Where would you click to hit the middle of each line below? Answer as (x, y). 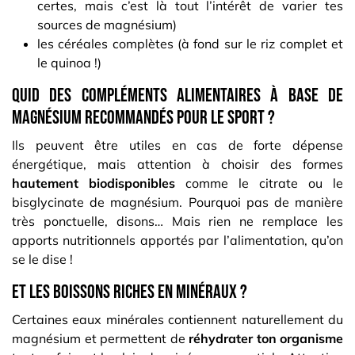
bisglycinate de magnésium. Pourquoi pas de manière (177, 202)
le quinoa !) (69, 63)
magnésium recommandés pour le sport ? (145, 118)
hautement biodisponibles (94, 183)
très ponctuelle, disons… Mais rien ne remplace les (177, 221)
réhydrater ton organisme (266, 339)
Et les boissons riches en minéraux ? (130, 292)
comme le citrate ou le (259, 183)
